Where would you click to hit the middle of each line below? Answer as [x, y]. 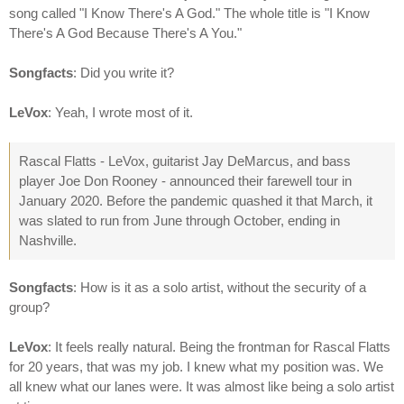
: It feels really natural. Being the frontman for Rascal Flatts [219, 346]
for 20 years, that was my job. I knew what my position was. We [196, 366]
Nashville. [48, 240]
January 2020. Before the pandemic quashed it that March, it [196, 200]
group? [29, 307]
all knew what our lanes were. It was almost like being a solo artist [202, 386]
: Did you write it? [124, 72]
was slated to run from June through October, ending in [179, 220]
